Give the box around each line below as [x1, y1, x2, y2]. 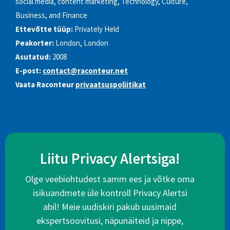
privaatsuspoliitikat [75, 80, 146, 90]
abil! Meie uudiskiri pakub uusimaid [43, 201, 177, 213]
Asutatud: [15, 52, 51, 62]
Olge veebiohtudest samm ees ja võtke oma [25, 173, 195, 185]
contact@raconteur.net [43, 66, 128, 76]
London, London [55, 38, 108, 48]
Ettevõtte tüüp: [15, 24, 73, 34]
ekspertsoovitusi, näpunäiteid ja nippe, [36, 215, 183, 227]
